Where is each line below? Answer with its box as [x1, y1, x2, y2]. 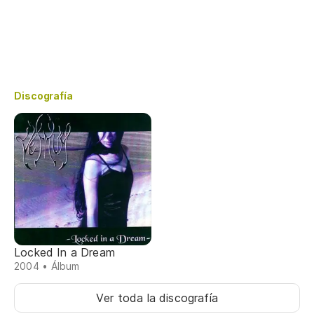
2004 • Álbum [14, 259, 80, 272]
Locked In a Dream [14, 245, 116, 259]
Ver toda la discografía [95, 290, 219, 305]
